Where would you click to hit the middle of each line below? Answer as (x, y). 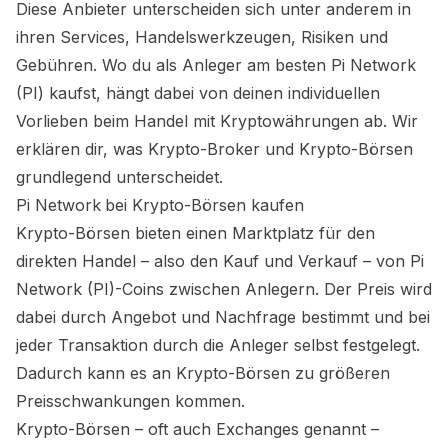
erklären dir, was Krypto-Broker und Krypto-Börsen (214, 149)
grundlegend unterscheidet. (119, 177)
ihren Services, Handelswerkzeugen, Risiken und (202, 37)
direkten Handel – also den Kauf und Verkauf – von (213, 261)
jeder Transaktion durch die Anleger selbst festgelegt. (218, 345)
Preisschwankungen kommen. (130, 401)
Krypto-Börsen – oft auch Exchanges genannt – (197, 429)
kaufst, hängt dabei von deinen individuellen (212, 93)
